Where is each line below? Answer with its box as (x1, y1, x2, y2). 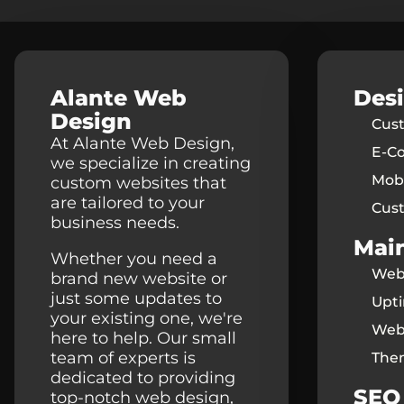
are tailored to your (50, 192, 205, 213)
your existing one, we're (50, 308, 243, 328)
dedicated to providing (50, 367, 235, 388)
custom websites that (50, 172, 226, 193)
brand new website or (50, 268, 227, 289)
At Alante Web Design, (50, 133, 234, 153)
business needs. (50, 212, 179, 233)
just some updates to (50, 288, 222, 308)
